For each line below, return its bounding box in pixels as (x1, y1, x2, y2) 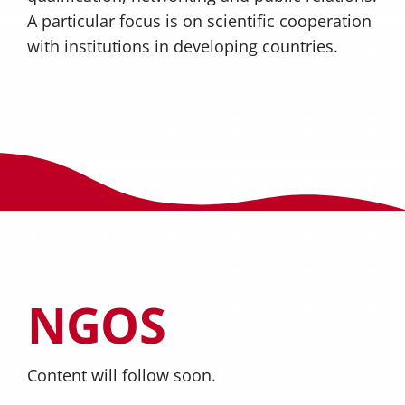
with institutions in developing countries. (26, 34, 338, 57)
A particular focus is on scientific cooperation (26, 9, 372, 32)
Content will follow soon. (26, 363, 216, 386)
